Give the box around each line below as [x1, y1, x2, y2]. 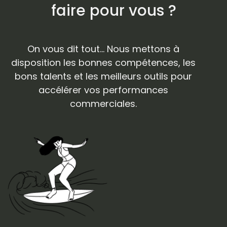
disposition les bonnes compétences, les [11, 56, 196, 69]
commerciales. [69, 97, 137, 110]
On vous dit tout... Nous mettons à [27, 42, 179, 55]
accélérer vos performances [38, 83, 168, 96]
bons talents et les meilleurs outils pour [14, 69, 192, 83]
